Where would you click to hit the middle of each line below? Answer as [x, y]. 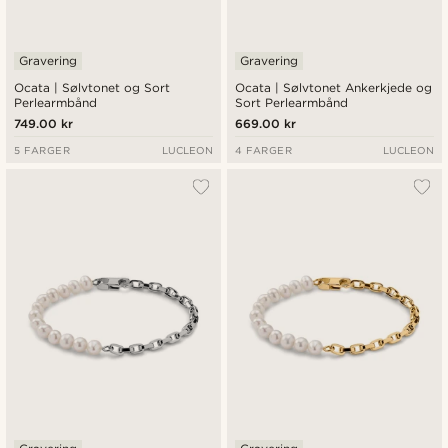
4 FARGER [264, 149]
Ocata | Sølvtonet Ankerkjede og [334, 87]
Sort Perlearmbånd [292, 102]
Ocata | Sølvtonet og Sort [92, 87]
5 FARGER [42, 149]
